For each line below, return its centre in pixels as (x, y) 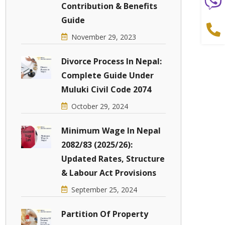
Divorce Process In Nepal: (111, 61)
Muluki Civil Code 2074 (106, 89)
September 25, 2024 (104, 190)
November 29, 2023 (104, 37)
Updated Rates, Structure (113, 159)
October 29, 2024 (100, 106)
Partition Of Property (105, 214)
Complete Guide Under (107, 75)
